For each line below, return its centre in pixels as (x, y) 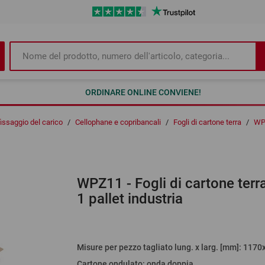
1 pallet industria (130, 199)
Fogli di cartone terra (207, 122)
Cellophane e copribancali (118, 122)
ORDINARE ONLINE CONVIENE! (143, 92)
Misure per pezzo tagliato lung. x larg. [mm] (158, 248)
